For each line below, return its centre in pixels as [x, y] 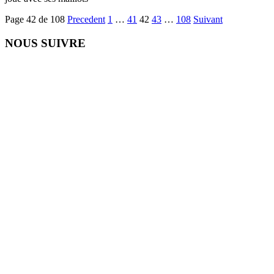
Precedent [86, 20]
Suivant [208, 20]
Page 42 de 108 [35, 20]
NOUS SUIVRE [45, 43]
